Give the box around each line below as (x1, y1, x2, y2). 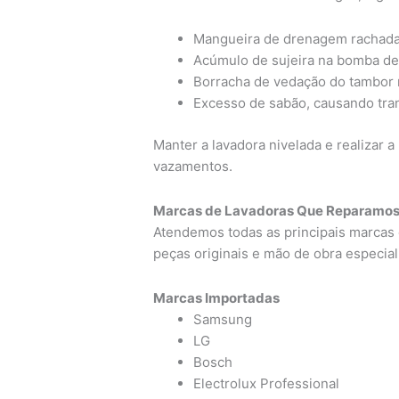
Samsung (193, 311, 253, 329)
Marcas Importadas (153, 289, 281, 307)
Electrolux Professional (193, 375, 340, 393)
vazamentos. (153, 157, 233, 175)
